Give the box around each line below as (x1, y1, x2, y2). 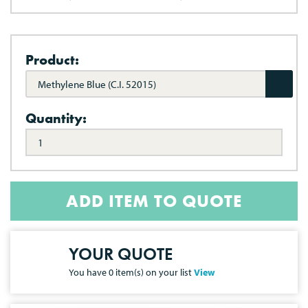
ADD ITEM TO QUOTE (66, 190, 242, 212)
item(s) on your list (113, 265, 194, 278)
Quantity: (25, 109, 87, 127)
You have (69, 265, 109, 278)
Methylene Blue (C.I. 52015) (38, 78, 156, 91)
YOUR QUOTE (69, 243, 173, 265)
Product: (25, 51, 79, 69)
